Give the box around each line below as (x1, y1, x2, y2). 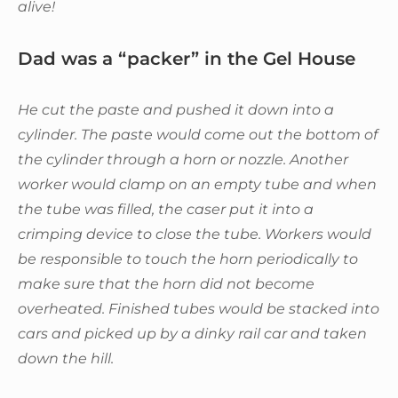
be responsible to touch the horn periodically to (18, 250, 358, 267)
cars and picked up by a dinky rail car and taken (18, 324, 367, 342)
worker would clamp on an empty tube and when (18, 175, 377, 193)
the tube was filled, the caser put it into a (18, 200, 314, 218)
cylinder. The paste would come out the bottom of (18, 125, 378, 143)
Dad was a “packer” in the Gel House (18, 47, 355, 69)
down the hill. (18, 349, 114, 367)
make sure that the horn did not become (18, 275, 314, 292)
